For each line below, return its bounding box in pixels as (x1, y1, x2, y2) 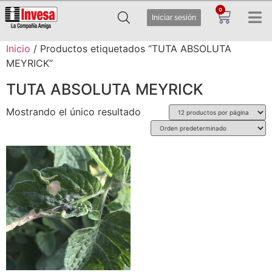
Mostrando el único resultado (6, 106, 141, 118)
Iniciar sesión (152, 13, 197, 22)
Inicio (6, 42, 30, 55)
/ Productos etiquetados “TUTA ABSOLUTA (30, 42, 231, 55)
